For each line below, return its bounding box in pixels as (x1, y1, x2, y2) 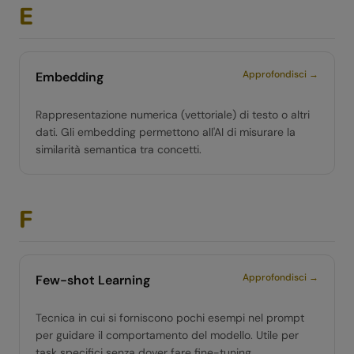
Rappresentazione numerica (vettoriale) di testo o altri (36, 107, 310, 122)
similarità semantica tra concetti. (36, 142, 201, 156)
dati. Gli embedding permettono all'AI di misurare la (36, 125, 296, 139)
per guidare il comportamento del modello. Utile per (36, 328, 299, 342)
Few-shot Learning (36, 272, 150, 288)
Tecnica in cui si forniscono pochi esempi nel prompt (36, 311, 304, 325)
